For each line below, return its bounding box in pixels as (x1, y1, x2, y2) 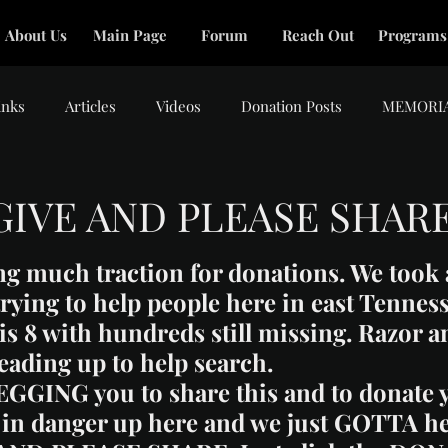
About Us (5, 25, 67, 45)
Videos (156, 95, 201, 116)
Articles (65, 95, 116, 116)
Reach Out (282, 25, 354, 45)
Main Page (93, 25, 167, 45)
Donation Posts (241, 95, 342, 116)
